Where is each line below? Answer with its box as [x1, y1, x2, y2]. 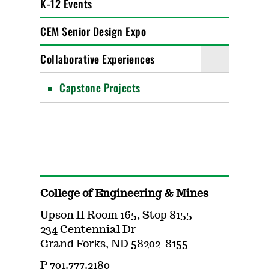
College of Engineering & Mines [40, 189, 209, 199]
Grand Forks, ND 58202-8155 [40, 239, 189, 250]
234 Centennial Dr [40, 225, 136, 235]
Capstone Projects [59, 80, 141, 95]
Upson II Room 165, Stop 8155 [40, 210, 193, 221]
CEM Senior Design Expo [40, 23, 147, 39]
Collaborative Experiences [40, 51, 155, 67]
